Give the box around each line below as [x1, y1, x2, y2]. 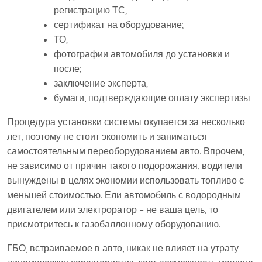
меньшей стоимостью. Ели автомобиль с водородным [7, 189, 241, 201]
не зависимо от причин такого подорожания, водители [7, 160, 242, 172]
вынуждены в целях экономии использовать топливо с [7, 174, 244, 187]
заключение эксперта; [54, 77, 148, 89]
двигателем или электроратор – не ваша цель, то [7, 204, 218, 216]
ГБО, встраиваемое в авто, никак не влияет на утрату [7, 242, 239, 254]
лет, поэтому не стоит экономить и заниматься [7, 130, 207, 143]
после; [54, 63, 81, 75]
